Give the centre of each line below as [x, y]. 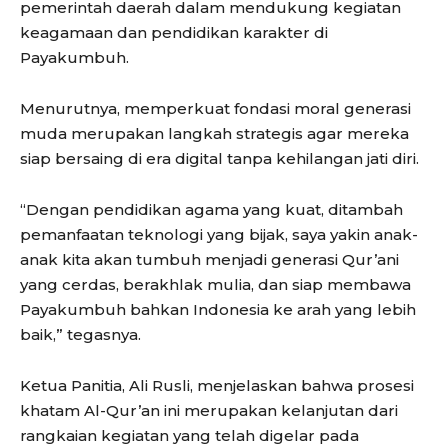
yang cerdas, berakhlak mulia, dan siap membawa [215, 284]
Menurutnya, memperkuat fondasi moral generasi [215, 108]
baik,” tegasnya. [80, 334]
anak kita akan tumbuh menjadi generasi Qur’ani [209, 259]
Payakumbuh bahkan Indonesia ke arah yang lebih [218, 309]
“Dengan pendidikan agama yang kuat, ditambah [211, 209]
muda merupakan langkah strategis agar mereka [214, 133]
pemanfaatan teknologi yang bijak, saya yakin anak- [219, 234]
